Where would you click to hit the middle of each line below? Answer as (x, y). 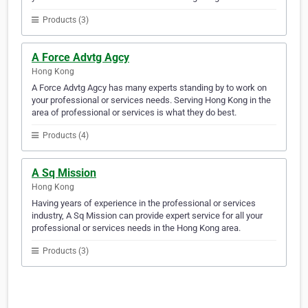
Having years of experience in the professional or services (144, 203)
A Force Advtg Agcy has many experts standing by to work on (149, 88)
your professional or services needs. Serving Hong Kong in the (151, 100)
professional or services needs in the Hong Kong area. (136, 228)
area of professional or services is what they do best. (134, 113)
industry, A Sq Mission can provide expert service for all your (147, 216)
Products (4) (65, 136)
